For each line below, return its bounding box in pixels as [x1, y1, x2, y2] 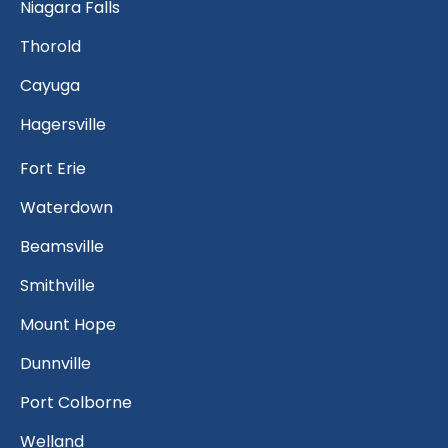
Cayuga [20, 74, 80, 98]
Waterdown [20, 196, 113, 220]
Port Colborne [20, 391, 132, 415]
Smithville [20, 274, 95, 298]
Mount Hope [20, 313, 116, 337]
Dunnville [20, 352, 91, 376]
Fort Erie [20, 157, 86, 181]
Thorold [20, 35, 81, 59]
